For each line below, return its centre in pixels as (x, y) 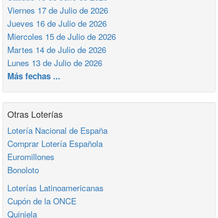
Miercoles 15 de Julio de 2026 (62, 36)
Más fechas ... (34, 76)
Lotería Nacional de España (57, 130)
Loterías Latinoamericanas (55, 188)
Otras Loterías (35, 114)
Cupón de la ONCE (42, 201)
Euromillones (31, 156)
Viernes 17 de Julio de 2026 (58, 10)
